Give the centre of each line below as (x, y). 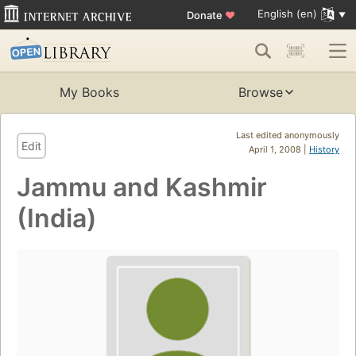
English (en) (287, 14)
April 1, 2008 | (279, 150)
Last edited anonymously (288, 135)
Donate (205, 15)
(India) (57, 219)
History (324, 150)
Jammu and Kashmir (142, 188)
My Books (89, 93)
